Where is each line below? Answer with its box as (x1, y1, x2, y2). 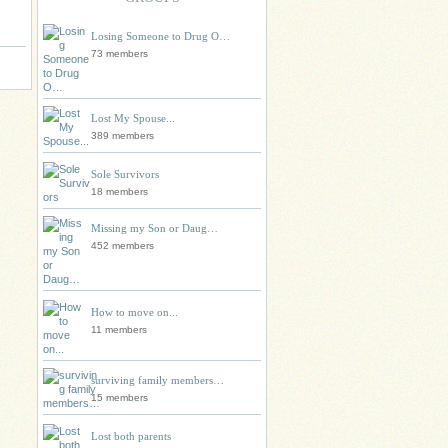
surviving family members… (91, 374, 224, 386)
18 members (91, 186, 148, 197)
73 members (91, 48, 148, 59)
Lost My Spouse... (91, 112, 175, 124)
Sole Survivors (91, 168, 159, 180)
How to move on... (91, 306, 178, 318)
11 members (91, 324, 147, 335)
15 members (91, 392, 148, 403)
